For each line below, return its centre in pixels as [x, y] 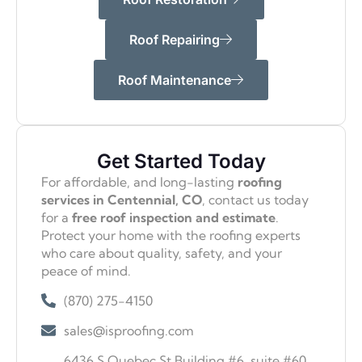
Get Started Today [181, 162]
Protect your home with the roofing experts [171, 236]
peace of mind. [86, 271]
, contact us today [255, 200]
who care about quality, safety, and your [162, 253]
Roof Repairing [175, 40]
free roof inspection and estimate [174, 218]
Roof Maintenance [175, 80]
